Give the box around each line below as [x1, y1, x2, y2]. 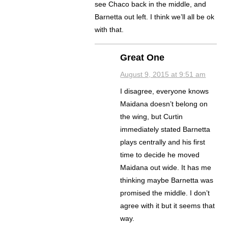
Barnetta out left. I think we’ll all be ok [95, 13, 215, 21]
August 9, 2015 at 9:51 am [120, 70, 206, 79]
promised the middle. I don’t [120, 189, 210, 197]
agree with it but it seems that [120, 202, 215, 210]
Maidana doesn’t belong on [120, 100, 208, 108]
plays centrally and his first [120, 138, 206, 147]
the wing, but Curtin [120, 112, 183, 121]
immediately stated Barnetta [120, 125, 211, 134]
